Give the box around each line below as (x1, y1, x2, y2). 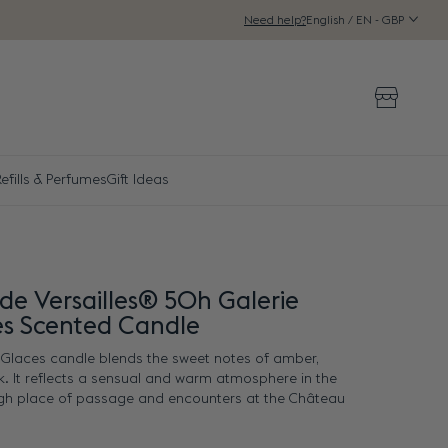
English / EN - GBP (306, 13, 407, 26)
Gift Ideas (106, 173, 169, 187)
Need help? (244, 14, 306, 26)
